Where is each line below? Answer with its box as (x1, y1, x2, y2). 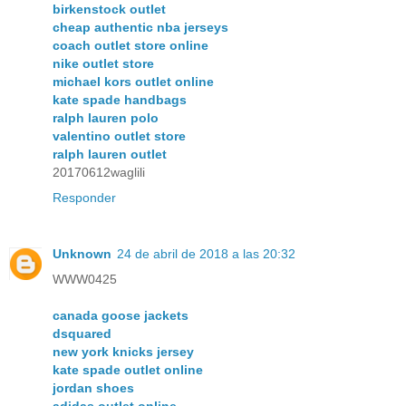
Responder (53, 190, 116, 206)
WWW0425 (53, 272, 117, 287)
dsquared (53, 326, 111, 342)
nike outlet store (53, 56, 154, 72)
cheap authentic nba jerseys (53, 20, 228, 35)
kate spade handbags (53, 92, 187, 108)
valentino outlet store (53, 129, 186, 144)
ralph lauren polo (53, 111, 159, 126)
